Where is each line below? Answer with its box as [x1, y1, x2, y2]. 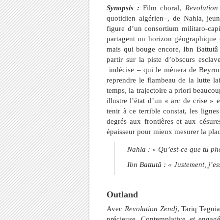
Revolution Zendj [124, 205, 177, 213]
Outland [107, 190, 138, 199]
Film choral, [143, 4, 185, 12]
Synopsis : [107, 4, 143, 12]
